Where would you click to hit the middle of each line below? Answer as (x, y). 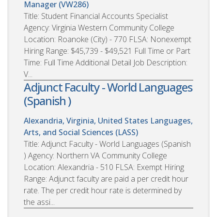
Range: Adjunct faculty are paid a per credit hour (106, 179)
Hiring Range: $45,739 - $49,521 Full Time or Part (107, 51)
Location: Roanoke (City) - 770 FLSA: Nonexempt (108, 39)
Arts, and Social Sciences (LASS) (81, 132)
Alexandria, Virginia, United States (86, 121)
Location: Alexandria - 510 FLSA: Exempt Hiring (104, 167)
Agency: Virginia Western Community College (99, 28)
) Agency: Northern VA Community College (95, 156)
